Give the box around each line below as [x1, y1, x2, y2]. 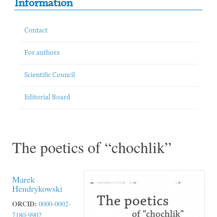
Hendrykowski [12, 183, 62, 194]
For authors [24, 49, 60, 57]
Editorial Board [24, 94, 70, 101]
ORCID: [12, 199, 37, 209]
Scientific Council [24, 72, 75, 79]
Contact [24, 27, 47, 34]
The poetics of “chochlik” [12, 137, 171, 157]
